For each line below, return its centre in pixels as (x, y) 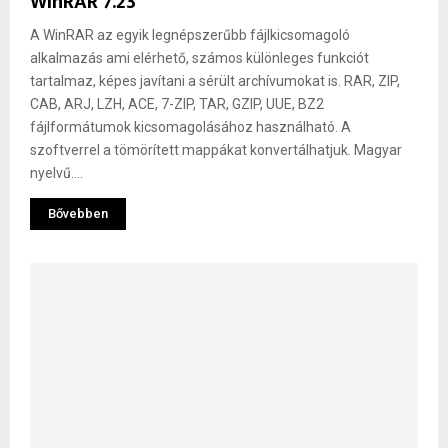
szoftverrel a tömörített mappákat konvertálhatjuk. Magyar (216, 149)
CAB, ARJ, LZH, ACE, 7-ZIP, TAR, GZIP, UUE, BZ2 (177, 103)
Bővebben (78, 213)
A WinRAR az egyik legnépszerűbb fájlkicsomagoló (190, 34)
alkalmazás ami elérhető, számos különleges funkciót (199, 57)
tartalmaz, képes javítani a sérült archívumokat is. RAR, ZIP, (215, 80)
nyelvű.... (56, 172)
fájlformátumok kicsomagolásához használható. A (190, 126)
